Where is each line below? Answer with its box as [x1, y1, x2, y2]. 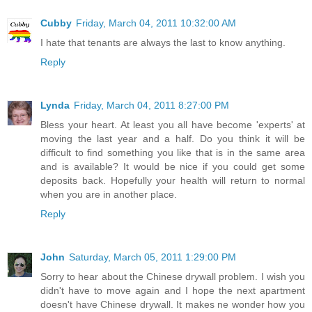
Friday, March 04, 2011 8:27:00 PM [74, 100, 229, 111]
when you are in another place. [40, 189, 177, 201]
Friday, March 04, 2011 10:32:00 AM [76, 17, 236, 29]
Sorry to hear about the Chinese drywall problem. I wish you [40, 271, 305, 282]
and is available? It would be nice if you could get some [40, 161, 305, 173]
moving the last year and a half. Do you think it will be [40, 133, 305, 145]
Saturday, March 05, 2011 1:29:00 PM [69, 251, 236, 263]
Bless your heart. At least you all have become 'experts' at [40, 119, 305, 131]
